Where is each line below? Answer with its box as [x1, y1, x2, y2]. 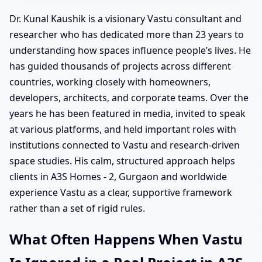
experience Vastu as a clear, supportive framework [9, 185, 232, 199]
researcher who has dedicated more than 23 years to [9, 27, 244, 41]
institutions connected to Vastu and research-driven [9, 138, 240, 151]
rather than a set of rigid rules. [9, 201, 145, 215]
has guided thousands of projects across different [9, 59, 231, 73]
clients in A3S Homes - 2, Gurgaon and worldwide [9, 170, 227, 183]
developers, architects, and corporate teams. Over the [9, 91, 249, 104]
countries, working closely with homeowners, [9, 75, 211, 88]
